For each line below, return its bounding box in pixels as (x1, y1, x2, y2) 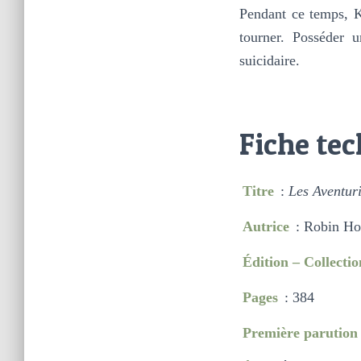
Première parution (242, 324, 358, 341)
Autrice (242, 218, 289, 234)
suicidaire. (239, 52, 300, 68)
